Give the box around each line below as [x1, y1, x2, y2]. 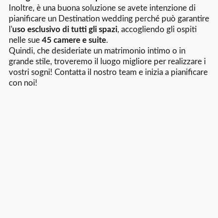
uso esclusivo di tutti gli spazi [12, 25, 117, 34]
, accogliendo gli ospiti [117, 25, 197, 34]
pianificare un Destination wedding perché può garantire [8, 14, 209, 23]
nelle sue [8, 36, 42, 44]
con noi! [8, 78, 37, 87]
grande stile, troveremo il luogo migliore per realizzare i [8, 57, 206, 66]
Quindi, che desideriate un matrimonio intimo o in [8, 46, 185, 55]
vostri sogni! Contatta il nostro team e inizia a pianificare [8, 68, 208, 76]
